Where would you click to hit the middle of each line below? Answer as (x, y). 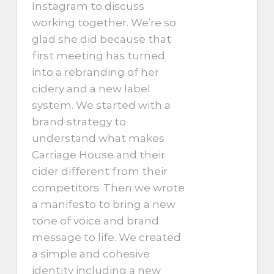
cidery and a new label (91, 88)
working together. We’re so (104, 22)
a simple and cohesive (91, 254)
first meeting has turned (99, 55)
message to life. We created (107, 237)
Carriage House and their (99, 154)
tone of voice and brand (96, 220)
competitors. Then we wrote (109, 187)
